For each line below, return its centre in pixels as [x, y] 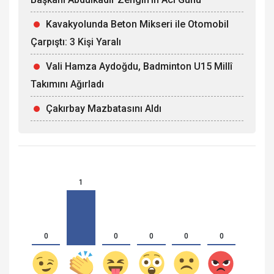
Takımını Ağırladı [67, 84]
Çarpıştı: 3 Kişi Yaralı [76, 42]
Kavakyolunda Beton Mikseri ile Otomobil [137, 24]
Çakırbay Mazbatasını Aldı [104, 109]
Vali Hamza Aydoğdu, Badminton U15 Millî [139, 67]
